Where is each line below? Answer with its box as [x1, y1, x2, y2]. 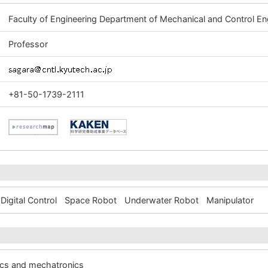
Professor [8, 39, 48, 49]
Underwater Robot [124, 195, 199, 205]
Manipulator [206, 195, 254, 205]
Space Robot [65, 195, 117, 205]
